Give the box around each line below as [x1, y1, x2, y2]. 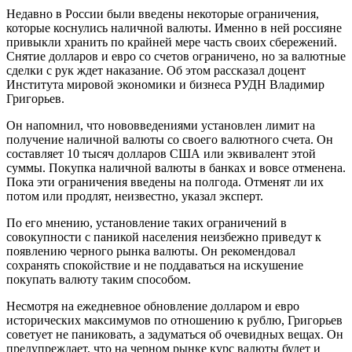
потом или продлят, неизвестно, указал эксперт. [6, 189, 263, 203]
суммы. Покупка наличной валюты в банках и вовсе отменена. [6, 160, 346, 174]
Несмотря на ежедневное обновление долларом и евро [6, 299, 299, 313]
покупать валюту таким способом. [6, 272, 191, 286]
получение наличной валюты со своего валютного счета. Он [6, 132, 333, 146]
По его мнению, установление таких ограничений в [6, 215, 287, 229]
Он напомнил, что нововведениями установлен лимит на [6, 118, 315, 132]
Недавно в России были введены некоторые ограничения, [6, 6, 319, 20]
